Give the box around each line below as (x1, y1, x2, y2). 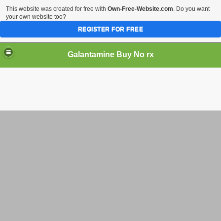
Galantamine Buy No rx (67, 50, 154, 59)
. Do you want (173, 5, 210, 12)
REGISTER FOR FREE (77, 26, 144, 33)
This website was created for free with (6, 5, 108, 12)
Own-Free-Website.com (108, 5, 173, 12)
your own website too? (6, 13, 66, 20)
